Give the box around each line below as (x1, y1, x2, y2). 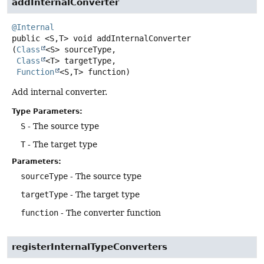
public (12, 33, 40, 43)
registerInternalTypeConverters (12, 242, 167, 253)
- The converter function (58, 207, 161, 217)
